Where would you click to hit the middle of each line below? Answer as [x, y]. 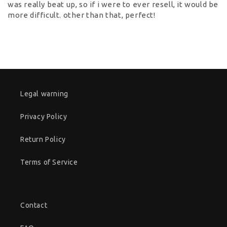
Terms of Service [49, 162]
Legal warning [44, 94]
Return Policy [43, 140]
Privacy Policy [44, 117]
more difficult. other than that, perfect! [82, 15]
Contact [34, 205]
